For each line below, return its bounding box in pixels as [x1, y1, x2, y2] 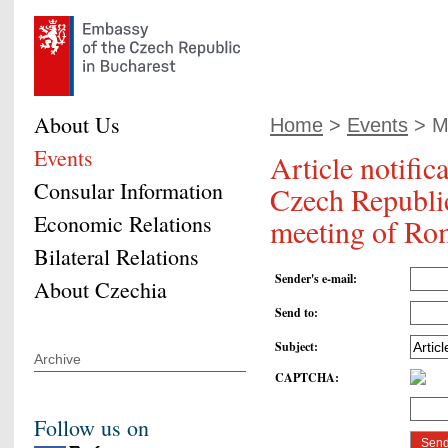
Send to [275, 304, 314, 322]
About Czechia [34, 275, 167, 304]
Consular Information [34, 176, 223, 205]
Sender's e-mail [275, 270, 353, 288]
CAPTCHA [275, 369, 335, 387]
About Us [34, 110, 120, 139]
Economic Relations [34, 209, 212, 238]
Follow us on [34, 413, 149, 442]
